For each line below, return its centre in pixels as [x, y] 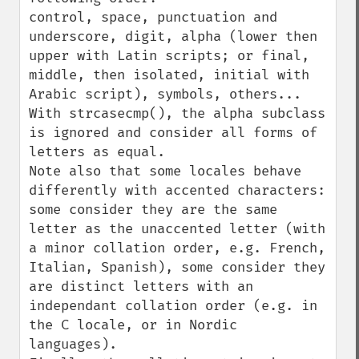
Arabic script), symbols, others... [165, 94]
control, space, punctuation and [153, 17]
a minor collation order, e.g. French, [177, 248]
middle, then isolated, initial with [169, 75]
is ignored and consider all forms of [173, 133]
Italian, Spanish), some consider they [177, 267]
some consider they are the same [153, 210]
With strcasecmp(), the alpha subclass [177, 113]
